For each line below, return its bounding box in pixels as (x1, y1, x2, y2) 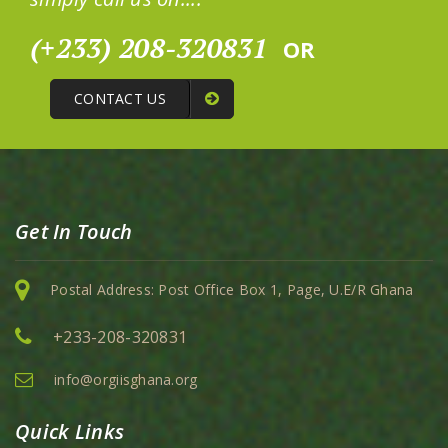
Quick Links (15, 418, 125, 446)
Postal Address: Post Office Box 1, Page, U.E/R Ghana (50, 280, 414, 300)
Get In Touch (15, 218, 133, 246)
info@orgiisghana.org (54, 370, 198, 390)
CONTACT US (74, 89, 166, 109)
